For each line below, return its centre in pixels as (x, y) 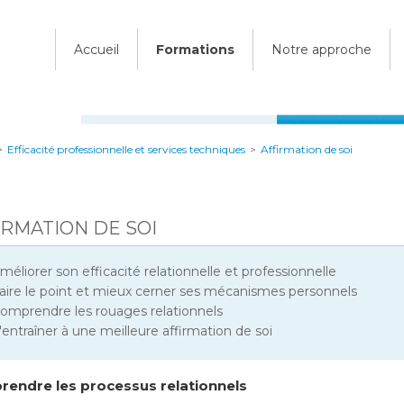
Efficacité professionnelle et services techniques (126, 149)
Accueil (96, 50)
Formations (195, 50)
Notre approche (321, 50)
